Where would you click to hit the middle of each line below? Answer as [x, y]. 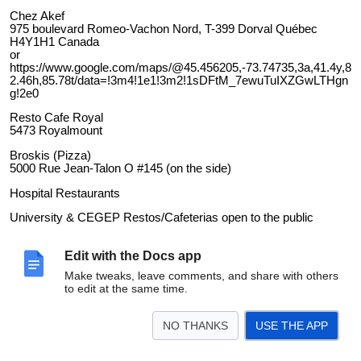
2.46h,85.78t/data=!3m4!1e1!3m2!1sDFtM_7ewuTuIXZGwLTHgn [179, 80]
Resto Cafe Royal [56, 118]
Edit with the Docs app [133, 256]
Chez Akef [37, 16]
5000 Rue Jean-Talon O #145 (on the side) [120, 168]
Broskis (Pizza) [50, 155]
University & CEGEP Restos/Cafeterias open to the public [162, 218]
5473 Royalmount [56, 131]
